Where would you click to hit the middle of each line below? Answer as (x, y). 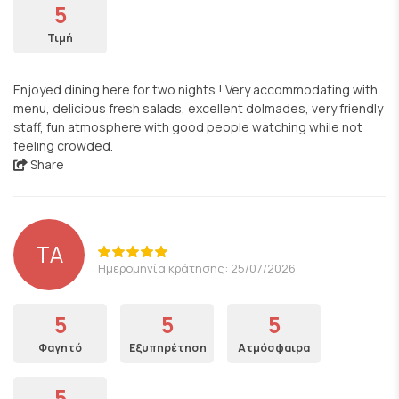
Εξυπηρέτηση (168, 348)
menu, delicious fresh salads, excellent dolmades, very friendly (198, 108)
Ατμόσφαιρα (274, 348)
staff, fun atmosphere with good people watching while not (188, 127)
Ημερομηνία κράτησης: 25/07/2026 (197, 268)
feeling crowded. (63, 146)
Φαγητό (60, 348)
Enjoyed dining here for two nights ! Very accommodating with (195, 90)
